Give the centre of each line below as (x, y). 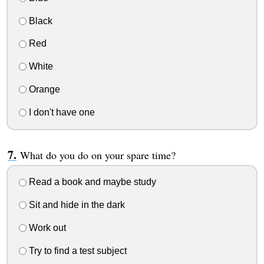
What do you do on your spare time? (98, 155)
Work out (46, 227)
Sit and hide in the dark (75, 205)
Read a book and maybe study (91, 182)
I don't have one (60, 112)
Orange (43, 89)
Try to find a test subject (76, 250)
